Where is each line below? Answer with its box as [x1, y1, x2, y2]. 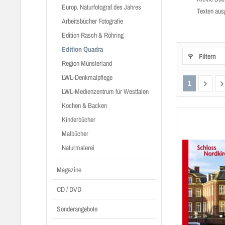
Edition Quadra [62, 45, 103, 54]
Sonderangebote [57, 204, 97, 213]
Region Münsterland [62, 59, 112, 68]
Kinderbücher [62, 115, 95, 124]
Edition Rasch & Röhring [62, 31, 124, 40]
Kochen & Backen [62, 101, 107, 110]
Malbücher [62, 129, 88, 138]
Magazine [57, 165, 81, 174]
